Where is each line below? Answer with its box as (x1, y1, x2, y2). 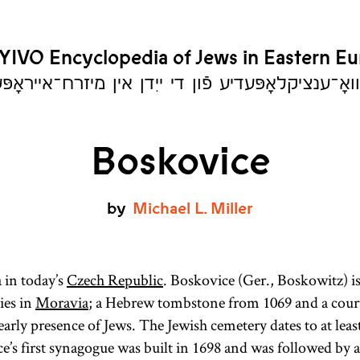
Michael (133, 198, 190, 219)
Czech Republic (67, 269, 163, 290)
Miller (211, 198, 253, 219)
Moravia (35, 292, 88, 313)
